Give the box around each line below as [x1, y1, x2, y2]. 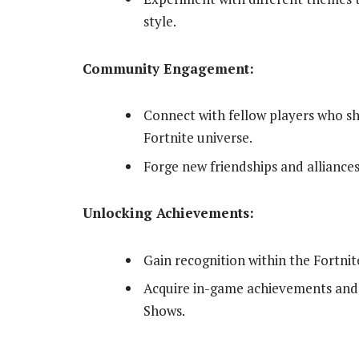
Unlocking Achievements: [83, 204, 254, 223]
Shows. [143, 301, 185, 321]
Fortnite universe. [143, 128, 252, 147]
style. [143, 11, 176, 30]
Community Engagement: [83, 58, 254, 78]
